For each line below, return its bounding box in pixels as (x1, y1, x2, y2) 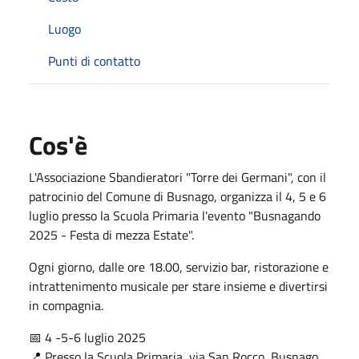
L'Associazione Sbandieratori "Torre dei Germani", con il (29, 167, 326, 187)
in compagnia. (29, 295, 103, 315)
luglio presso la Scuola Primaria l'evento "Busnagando (29, 205, 321, 225)
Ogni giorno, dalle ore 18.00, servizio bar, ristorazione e (29, 256, 329, 276)
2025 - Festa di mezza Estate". (29, 224, 194, 244)
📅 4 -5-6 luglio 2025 (29, 327, 146, 347)
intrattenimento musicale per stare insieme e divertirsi (29, 276, 328, 296)
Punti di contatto (48, 50, 140, 71)
